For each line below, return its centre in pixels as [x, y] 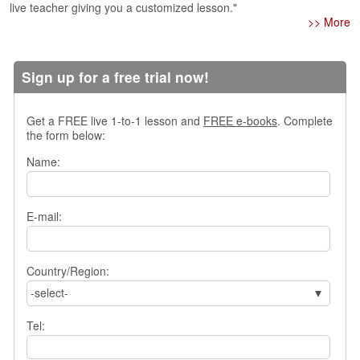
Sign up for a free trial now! [115, 77]
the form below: [66, 135]
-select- [49, 292]
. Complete [305, 121]
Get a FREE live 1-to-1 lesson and [115, 121]
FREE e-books [240, 121]
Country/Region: [68, 271]
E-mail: [44, 216]
